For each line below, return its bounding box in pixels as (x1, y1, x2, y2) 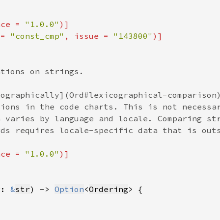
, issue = (64, 31, 113, 41)
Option (55, 184, 84, 194)
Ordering (89, 184, 128, 194)
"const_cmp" (10, 31, 64, 41)
